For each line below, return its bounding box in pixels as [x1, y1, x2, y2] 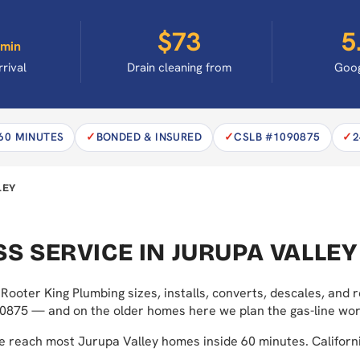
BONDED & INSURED [96, 129, 202, 145]
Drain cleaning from [127, 59, 232, 76]
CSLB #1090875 [234, 129, 321, 145]
